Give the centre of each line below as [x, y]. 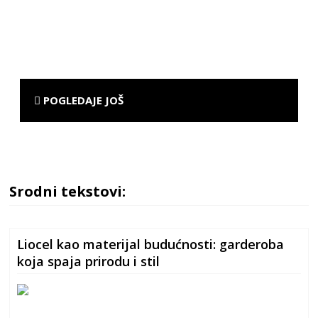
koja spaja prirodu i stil [89, 261]
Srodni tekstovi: [68, 191]
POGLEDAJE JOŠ [82, 100]
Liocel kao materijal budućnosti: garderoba [151, 244]
